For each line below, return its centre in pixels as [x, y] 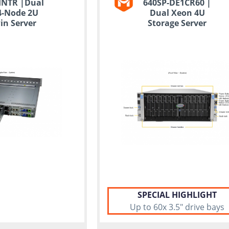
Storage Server [177, 23]
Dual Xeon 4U [177, 13]
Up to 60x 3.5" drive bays [177, 207]
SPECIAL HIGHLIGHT [177, 195]
